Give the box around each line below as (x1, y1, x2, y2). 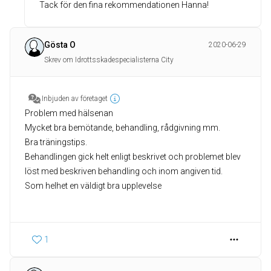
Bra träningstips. (25, 137, 87, 148)
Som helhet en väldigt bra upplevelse (25, 181, 162, 191)
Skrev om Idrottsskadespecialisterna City (44, 56, 174, 65)
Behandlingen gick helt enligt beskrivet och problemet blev (25, 152, 241, 162)
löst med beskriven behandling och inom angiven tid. (25, 166, 223, 177)
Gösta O (44, 40, 76, 50)
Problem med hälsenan (25, 108, 113, 119)
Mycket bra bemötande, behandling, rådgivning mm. (25, 123, 220, 133)
